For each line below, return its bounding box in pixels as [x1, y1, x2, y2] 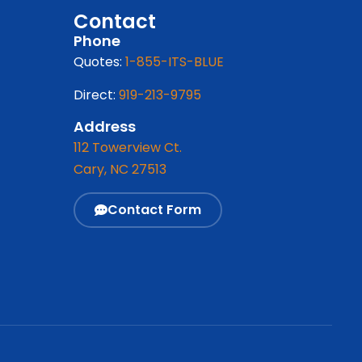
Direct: [74, 85, 120, 104]
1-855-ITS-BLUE [125, 52, 225, 71]
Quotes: [74, 52, 126, 71]
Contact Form [107, 200, 202, 219]
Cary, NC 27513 [74, 160, 167, 179]
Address [74, 116, 137, 137]
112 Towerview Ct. [74, 138, 183, 158]
